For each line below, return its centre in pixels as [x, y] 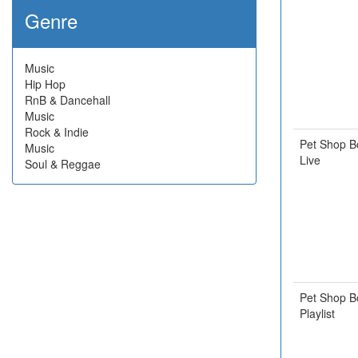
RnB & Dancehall [68, 100]
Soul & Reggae [63, 164]
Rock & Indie [57, 132]
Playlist [317, 313]
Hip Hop [45, 84]
